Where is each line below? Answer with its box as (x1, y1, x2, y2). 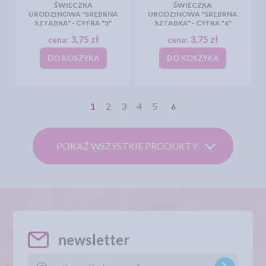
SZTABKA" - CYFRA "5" (34, 18, 112, 27)
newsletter (58, 231, 130, 248)
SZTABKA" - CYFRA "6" (154, 18, 232, 27)
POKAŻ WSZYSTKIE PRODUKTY (56, 140, 198, 151)
